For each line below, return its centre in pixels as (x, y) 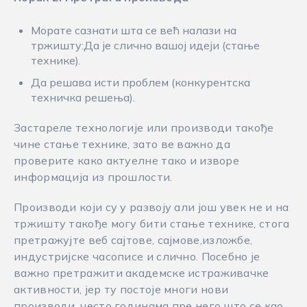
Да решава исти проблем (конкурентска (140, 82)
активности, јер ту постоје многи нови (121, 289)
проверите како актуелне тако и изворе (127, 160)
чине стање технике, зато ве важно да (122, 144)
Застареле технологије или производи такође (144, 127)
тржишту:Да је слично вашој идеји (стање (145, 45)
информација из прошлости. (93, 177)
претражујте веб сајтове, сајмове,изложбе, (133, 240)
